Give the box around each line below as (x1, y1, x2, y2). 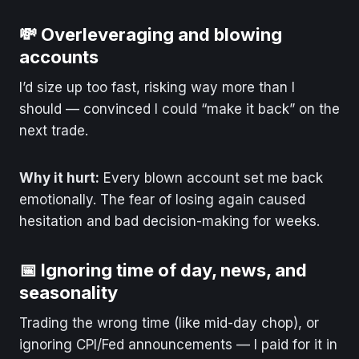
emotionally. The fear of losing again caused (19, 191, 305, 208)
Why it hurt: (19, 169, 99, 186)
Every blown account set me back (99, 169, 323, 186)
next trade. (19, 122, 88, 139)
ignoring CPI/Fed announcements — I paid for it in (19, 336, 337, 353)
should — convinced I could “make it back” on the (19, 100, 340, 117)
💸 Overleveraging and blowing (19, 23, 282, 45)
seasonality (19, 281, 118, 303)
